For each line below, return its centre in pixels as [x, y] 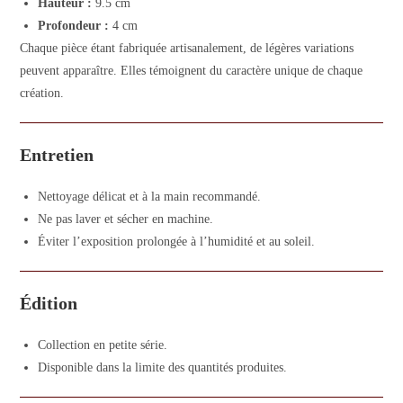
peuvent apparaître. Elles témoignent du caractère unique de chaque [192, 71]
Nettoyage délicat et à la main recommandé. [150, 197]
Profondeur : [74, 26]
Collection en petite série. [103, 345]
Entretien [57, 155]
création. [42, 93]
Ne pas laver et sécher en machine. [126, 219]
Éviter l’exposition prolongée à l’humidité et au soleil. [177, 242]
